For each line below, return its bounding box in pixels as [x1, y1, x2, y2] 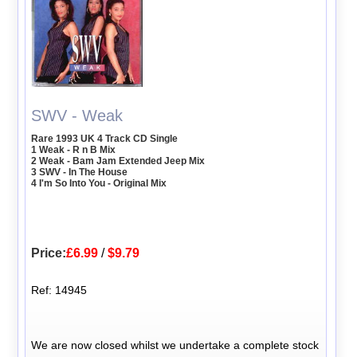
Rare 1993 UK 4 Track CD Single [31, 132, 178, 144]
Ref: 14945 [31, 283, 88, 296]
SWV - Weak [31, 106, 124, 124]
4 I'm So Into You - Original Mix [31, 177, 167, 189]
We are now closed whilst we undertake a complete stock [31, 338, 320, 351]
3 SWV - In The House [31, 166, 128, 178]
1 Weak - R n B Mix [31, 143, 116, 155]
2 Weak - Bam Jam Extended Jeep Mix [31, 155, 206, 167]
